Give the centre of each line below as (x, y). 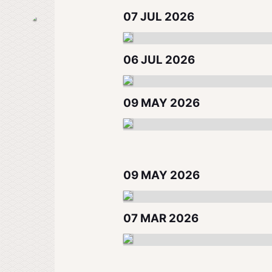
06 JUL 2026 (159, 60)
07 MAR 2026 (161, 218)
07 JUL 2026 (159, 17)
